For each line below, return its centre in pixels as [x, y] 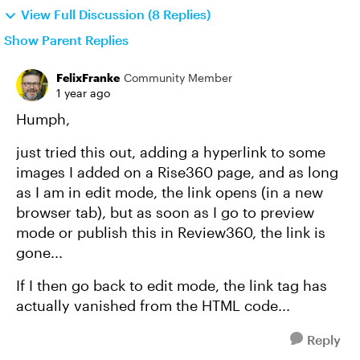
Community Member [178, 78]
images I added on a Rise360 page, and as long [177, 172]
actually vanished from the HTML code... [153, 305]
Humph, [43, 119]
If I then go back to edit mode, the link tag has [172, 285]
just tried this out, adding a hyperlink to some [171, 152]
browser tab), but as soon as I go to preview [165, 212]
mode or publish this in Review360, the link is [171, 232]
